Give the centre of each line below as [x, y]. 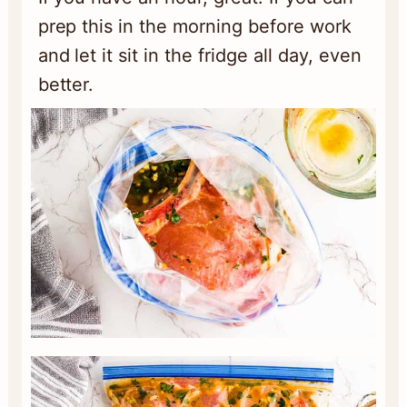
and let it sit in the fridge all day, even [199, 55]
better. [66, 84]
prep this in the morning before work [194, 26]
